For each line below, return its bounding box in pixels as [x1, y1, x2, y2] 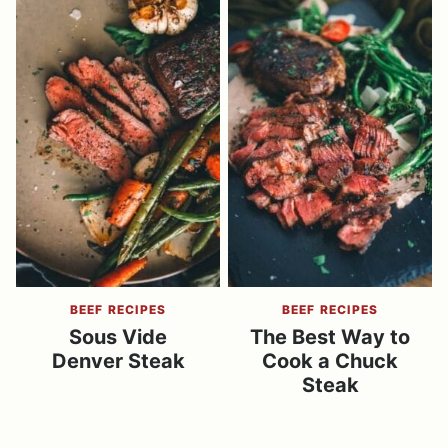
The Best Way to [250, 325, 410, 350]
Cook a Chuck [262, 349, 398, 374]
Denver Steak [51, 349, 185, 374]
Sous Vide [69, 325, 167, 350]
